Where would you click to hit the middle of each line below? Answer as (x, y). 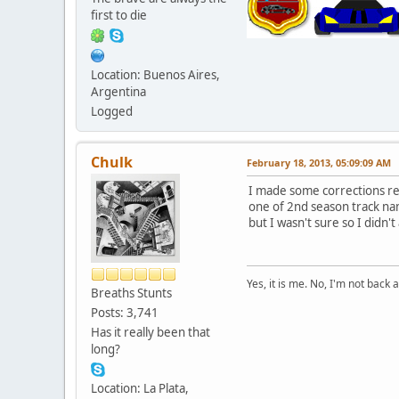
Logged (112, 111)
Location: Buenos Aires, (155, 74)
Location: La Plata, (140, 388)
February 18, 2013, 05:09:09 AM (319, 162)
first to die (119, 15)
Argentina (118, 91)
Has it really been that (151, 332)
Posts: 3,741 (125, 312)
